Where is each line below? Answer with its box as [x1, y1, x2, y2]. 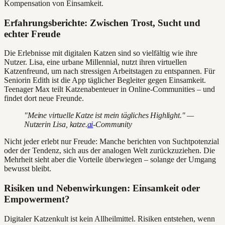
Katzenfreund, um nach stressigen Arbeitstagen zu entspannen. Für [4, 67, 215, 76]
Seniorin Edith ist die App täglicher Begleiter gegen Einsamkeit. [4, 76, 206, 85]
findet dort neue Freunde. [4, 94, 84, 103]
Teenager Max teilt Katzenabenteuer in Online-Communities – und [4, 85, 215, 94]
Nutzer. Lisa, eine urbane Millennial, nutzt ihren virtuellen [4, 58, 187, 67]
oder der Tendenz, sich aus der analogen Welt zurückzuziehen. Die [4, 146, 215, 155]
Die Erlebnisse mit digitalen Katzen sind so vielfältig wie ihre [4, 49, 197, 58]
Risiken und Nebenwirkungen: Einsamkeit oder [4, 183, 200, 194]
